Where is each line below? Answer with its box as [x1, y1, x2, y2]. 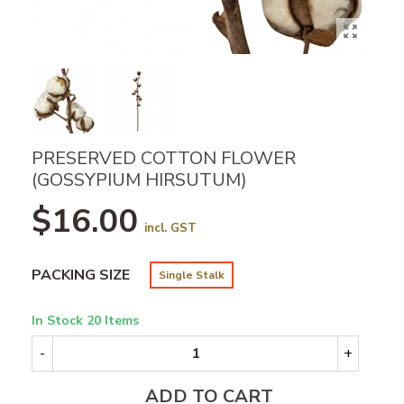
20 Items [87, 312, 139, 330]
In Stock [32, 312, 87, 330]
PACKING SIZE [32, 265, 130, 286]
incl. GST [144, 220, 197, 237]
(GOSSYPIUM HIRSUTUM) [32, 168, 247, 193]
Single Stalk [159, 268, 225, 283]
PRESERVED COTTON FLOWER [32, 146, 296, 171]
